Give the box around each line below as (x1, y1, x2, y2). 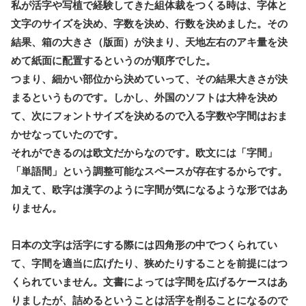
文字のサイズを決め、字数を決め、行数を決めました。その (11, 18, 288, 30)
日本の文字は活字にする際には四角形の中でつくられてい (11, 239, 277, 251)
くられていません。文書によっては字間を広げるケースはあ (11, 276, 288, 288)
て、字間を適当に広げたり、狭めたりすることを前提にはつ (11, 258, 288, 270)
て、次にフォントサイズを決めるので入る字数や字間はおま (11, 110, 288, 122)
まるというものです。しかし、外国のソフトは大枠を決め (11, 92, 277, 104)
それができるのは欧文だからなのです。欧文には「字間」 (11, 147, 277, 159)
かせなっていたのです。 (11, 128, 124, 141)
